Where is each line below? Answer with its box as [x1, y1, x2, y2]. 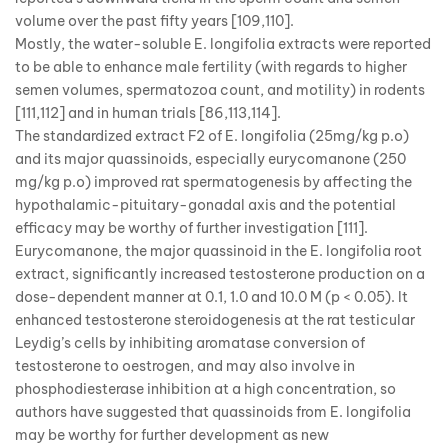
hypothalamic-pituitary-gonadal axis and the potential [15, 195, 396, 214]
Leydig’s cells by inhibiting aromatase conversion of [15, 333, 365, 352]
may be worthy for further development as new [15, 425, 329, 444]
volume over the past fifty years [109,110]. [15, 11, 294, 30]
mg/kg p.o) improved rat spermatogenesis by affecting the [15, 172, 412, 191]
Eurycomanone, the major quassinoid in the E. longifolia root [15, 241, 422, 260]
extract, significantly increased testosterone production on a [15, 264, 425, 283]
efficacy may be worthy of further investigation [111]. [15, 218, 368, 237]
